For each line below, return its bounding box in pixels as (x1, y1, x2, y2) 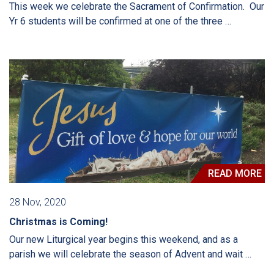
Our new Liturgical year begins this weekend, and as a (9, 233, 238, 245)
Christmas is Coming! (9, 215, 108, 228)
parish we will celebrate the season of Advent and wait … (9, 248, 251, 260)
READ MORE (208, 167, 262, 179)
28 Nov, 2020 (9, 196, 66, 208)
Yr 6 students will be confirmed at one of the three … (9, 15, 231, 28)
